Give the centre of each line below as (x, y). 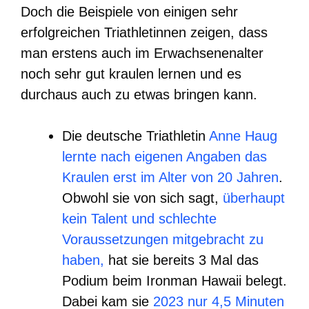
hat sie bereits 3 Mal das (181, 260)
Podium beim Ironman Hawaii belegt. (175, 280)
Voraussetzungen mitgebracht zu (163, 239)
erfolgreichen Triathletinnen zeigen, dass (144, 32)
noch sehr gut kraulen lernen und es (131, 73)
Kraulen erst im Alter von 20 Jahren (170, 177)
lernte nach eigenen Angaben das (165, 156)
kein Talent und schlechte (139, 218)
